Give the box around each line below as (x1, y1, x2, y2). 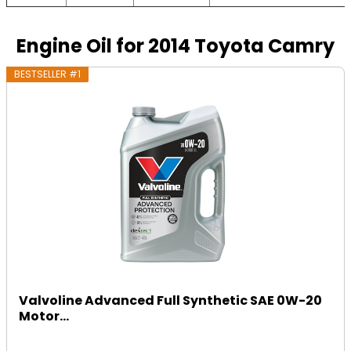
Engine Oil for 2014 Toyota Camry (16, 33, 335, 59)
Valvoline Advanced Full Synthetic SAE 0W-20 (19, 291, 323, 309)
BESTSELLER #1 (14, 67, 81, 81)
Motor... (19, 307, 70, 325)
